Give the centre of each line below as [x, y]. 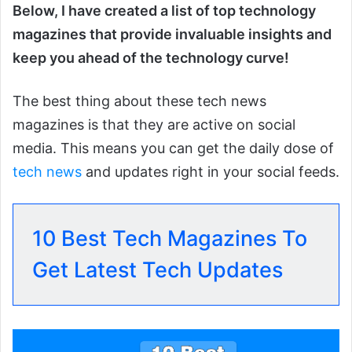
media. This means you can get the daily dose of [173, 148]
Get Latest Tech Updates [158, 270]
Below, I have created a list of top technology [164, 11]
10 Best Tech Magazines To [170, 239]
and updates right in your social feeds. [211, 172]
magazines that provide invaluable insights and [172, 35]
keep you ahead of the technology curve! [151, 58]
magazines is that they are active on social [154, 125]
